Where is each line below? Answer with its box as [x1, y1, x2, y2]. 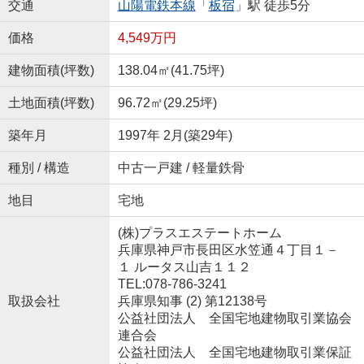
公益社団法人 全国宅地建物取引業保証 [117, 345, 352, 360]
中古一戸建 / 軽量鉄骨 [117, 161, 245, 175]
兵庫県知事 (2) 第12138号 [117, 294, 267, 309]
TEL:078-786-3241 [117, 277, 227, 292]
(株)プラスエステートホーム [117, 226, 282, 240]
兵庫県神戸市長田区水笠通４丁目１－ [117, 243, 339, 258]
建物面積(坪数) [7, 63, 94, 78]
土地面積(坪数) [7, 96, 94, 110]
